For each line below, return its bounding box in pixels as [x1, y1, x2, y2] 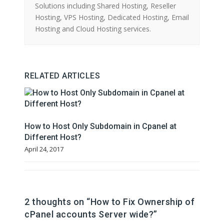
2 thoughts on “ [24, 196, 90, 207]
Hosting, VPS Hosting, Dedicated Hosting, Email [35, 12, 189, 22]
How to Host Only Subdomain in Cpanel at [24, 121, 176, 131]
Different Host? [24, 132, 81, 142]
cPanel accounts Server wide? [24, 209, 153, 220]
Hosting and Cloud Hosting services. [35, 24, 151, 34]
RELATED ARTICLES [24, 71, 100, 81]
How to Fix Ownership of [90, 196, 194, 207]
